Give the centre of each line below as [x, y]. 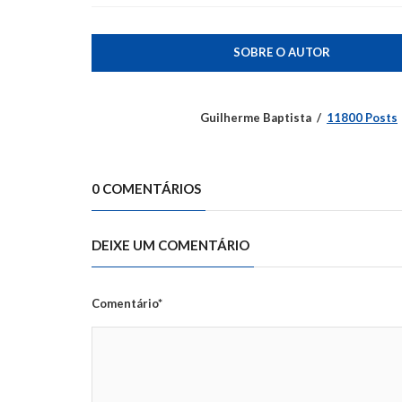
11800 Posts [362, 117]
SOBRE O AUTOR [281, 52]
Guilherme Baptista [256, 117]
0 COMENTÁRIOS [146, 188]
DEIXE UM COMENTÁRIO [170, 245]
